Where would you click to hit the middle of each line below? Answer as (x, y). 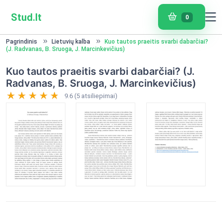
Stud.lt (26, 17)
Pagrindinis (22, 42)
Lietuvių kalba (71, 42)
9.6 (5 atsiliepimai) (91, 96)
